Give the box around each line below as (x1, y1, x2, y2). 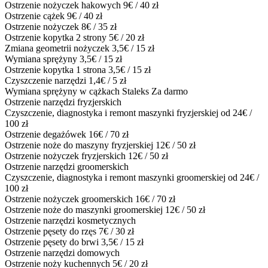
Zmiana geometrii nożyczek (5, 42, 112, 53)
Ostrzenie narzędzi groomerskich (5, 161, 129, 172)
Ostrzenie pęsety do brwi (5, 236, 101, 247)
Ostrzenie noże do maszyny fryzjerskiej (5, 139, 156, 150)
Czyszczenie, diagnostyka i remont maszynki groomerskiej (5, 172, 228, 182)
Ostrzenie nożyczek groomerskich (5, 193, 135, 204)
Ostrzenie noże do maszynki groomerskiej (5, 204, 165, 215)
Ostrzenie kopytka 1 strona (5, 64, 108, 75)
